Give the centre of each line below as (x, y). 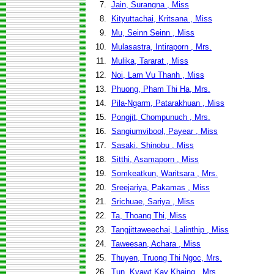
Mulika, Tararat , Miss (150, 61)
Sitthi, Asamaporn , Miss (155, 159)
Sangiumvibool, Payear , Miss (165, 131)
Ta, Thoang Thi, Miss (149, 216)
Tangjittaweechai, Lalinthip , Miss (170, 230)
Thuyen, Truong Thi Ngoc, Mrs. (167, 258)
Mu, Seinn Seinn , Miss (153, 33)
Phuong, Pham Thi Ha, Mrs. (161, 89)
